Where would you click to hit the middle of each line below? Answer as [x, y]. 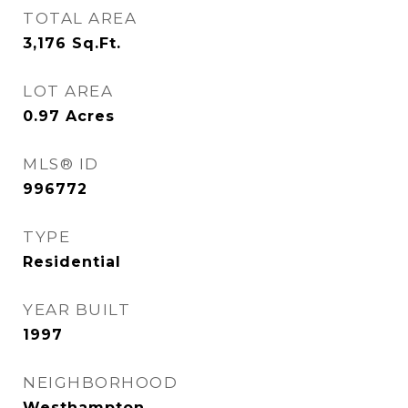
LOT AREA [68, 91]
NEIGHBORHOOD [100, 382]
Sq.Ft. [97, 43]
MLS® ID [61, 164]
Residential [72, 262]
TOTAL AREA [80, 18]
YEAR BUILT [76, 310]
